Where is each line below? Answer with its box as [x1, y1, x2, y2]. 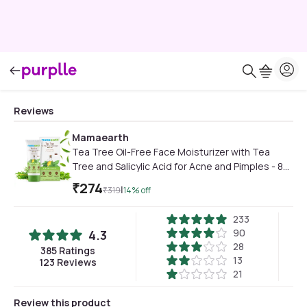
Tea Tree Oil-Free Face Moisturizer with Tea [72, 145, 270, 158]
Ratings [56, 244, 95, 257]
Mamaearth [72, 131, 129, 144]
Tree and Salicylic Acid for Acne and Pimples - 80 [72, 160, 289, 173]
